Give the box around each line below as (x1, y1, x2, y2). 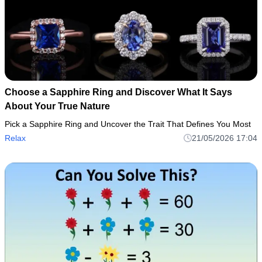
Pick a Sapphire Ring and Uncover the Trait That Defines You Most (5, 119, 251, 129)
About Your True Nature (5, 101, 110, 111)
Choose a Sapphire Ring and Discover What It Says (5, 87, 232, 97)
